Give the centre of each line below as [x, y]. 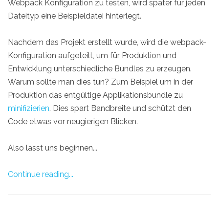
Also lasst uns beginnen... [53, 148]
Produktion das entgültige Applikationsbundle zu [95, 95]
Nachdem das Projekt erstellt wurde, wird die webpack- [107, 42]
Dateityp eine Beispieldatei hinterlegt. [75, 16]
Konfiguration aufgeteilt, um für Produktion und [92, 55]
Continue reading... [41, 175]
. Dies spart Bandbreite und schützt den [120, 108]
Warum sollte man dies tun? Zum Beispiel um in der [100, 82]
